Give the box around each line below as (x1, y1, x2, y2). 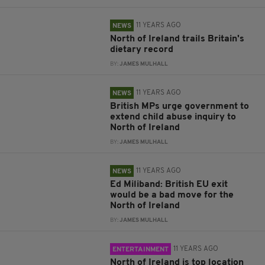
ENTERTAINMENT (112, 246, 169, 253)
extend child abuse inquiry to (110, 112, 237, 122)
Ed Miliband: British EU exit (110, 180, 228, 189)
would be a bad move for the (110, 190, 234, 200)
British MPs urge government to (110, 102, 250, 111)
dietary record (110, 45, 174, 54)
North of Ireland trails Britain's (110, 34, 245, 44)
